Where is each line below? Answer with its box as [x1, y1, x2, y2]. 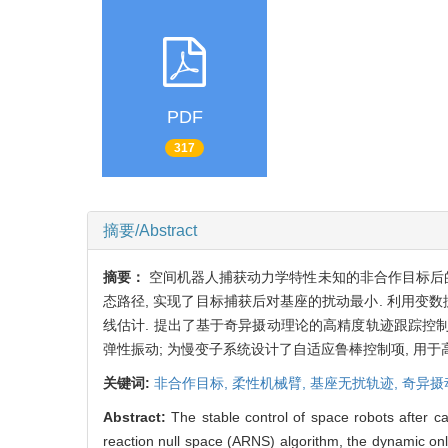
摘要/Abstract [103, 221, 197, 239]
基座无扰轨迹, [310, 374, 402, 391]
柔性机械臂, [232, 374, 310, 391]
